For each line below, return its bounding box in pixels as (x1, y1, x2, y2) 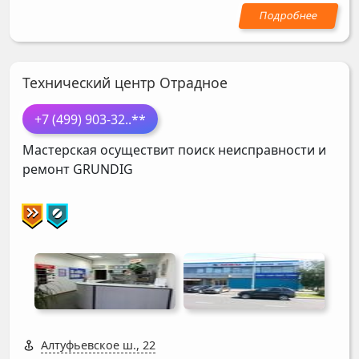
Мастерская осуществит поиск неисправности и (22, 140, 326, 159)
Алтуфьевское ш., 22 (41, 337, 155, 353)
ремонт (22, 159, 73, 178)
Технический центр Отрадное (22, 73, 228, 93)
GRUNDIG (73, 159, 133, 178)
